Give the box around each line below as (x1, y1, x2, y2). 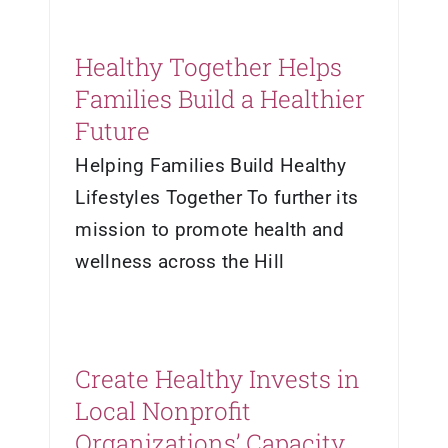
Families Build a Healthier (75, 82, 366, 115)
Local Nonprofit (75, 394, 252, 427)
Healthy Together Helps (75, 50, 343, 83)
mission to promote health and (75, 217, 345, 241)
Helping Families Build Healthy (75, 153, 346, 177)
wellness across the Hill (75, 249, 285, 273)
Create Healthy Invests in (75, 362, 361, 395)
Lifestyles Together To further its (75, 185, 359, 209)
